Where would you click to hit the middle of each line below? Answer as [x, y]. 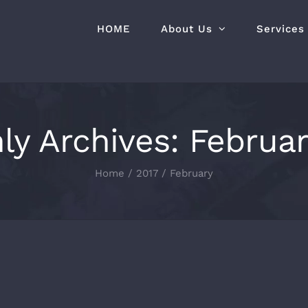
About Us [187, 29]
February [191, 173]
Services [280, 29]
